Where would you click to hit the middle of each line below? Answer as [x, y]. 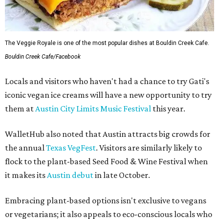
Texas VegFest [71, 148]
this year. [168, 109]
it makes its [26, 175]
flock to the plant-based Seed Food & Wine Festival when [106, 161]
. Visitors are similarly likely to [149, 148]
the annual [25, 148]
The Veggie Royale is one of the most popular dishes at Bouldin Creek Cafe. [107, 43]
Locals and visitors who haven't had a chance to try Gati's [107, 81]
